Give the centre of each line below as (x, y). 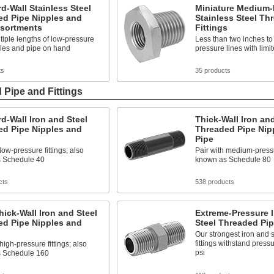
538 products (214, 182)
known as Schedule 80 (233, 160)
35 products (213, 70)
